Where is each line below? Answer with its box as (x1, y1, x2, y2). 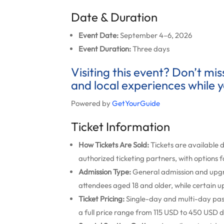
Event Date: (78, 30, 118, 40)
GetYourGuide (112, 98, 160, 108)
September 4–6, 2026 (118, 30, 192, 40)
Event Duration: (78, 44, 131, 53)
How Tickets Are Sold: (78, 140, 149, 149)
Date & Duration (71, 9, 157, 24)
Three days (131, 44, 169, 53)
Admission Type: (78, 167, 131, 176)
